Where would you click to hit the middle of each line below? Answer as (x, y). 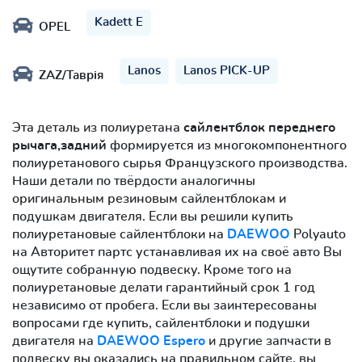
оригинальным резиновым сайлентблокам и (149, 198)
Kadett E (119, 22)
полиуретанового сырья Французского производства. (180, 163)
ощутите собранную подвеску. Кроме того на (152, 269)
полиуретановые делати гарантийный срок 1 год (164, 287)
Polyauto (318, 234)
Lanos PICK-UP (227, 70)
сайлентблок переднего (259, 127)
